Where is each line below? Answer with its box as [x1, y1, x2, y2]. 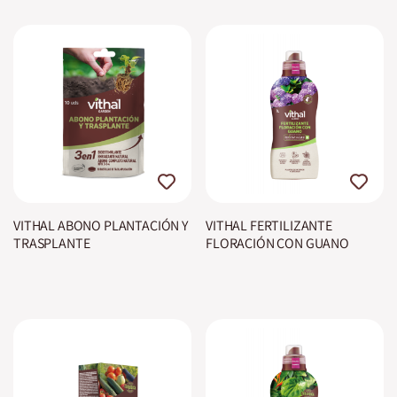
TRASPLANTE [13, 234, 90, 253]
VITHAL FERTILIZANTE [206, 216, 332, 235]
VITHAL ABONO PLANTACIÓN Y [13, 216, 188, 235]
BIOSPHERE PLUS [206, 252, 305, 270]
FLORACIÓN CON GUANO [206, 234, 349, 253]
